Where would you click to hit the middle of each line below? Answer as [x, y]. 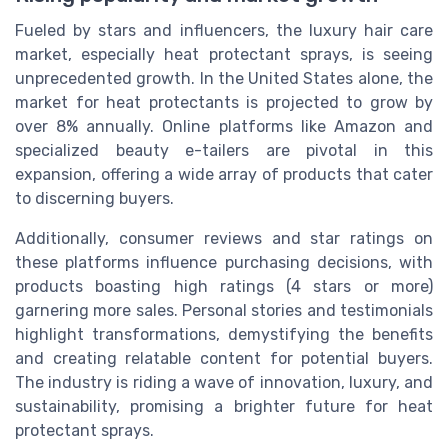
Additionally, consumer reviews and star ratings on [224, 239]
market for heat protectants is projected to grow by [224, 103]
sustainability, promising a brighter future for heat [224, 407]
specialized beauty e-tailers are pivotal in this [224, 151]
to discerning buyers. [94, 199]
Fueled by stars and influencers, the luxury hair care [224, 31]
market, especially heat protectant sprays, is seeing [224, 55]
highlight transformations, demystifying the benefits [224, 335]
